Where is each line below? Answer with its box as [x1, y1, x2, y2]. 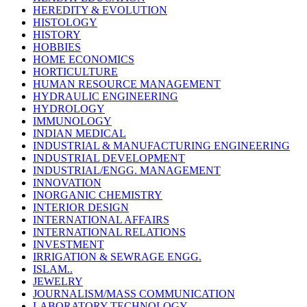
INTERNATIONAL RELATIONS [33, 225, 186, 238]
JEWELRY [33, 275, 83, 287]
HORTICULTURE [33, 65, 118, 77]
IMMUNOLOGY [33, 114, 112, 127]
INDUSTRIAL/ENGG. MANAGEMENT [33, 164, 221, 176]
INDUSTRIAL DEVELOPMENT [33, 151, 185, 164]
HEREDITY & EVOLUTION [33, 3, 167, 16]
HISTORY [33, 28, 81, 40]
